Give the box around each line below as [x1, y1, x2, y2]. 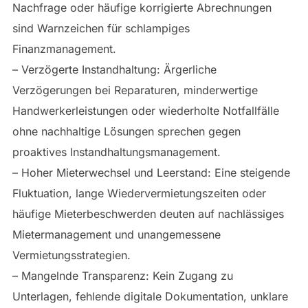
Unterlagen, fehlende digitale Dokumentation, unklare [12, 289, 288, 303]
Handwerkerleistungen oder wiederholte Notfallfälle [12, 103, 279, 118]
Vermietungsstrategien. [12, 247, 131, 262]
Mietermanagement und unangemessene [12, 227, 221, 241]
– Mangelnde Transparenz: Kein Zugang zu [12, 268, 233, 283]
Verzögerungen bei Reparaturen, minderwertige [12, 82, 258, 97]
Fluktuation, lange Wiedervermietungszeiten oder [12, 186, 266, 200]
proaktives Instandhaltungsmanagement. [12, 144, 221, 159]
